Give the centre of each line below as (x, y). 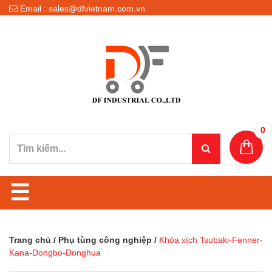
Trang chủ (30, 240)
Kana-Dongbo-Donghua (55, 253)
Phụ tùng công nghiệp (105, 240)
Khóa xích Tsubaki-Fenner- (211, 240)
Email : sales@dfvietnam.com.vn (81, 8)
